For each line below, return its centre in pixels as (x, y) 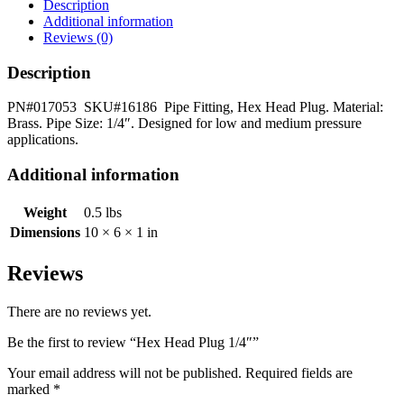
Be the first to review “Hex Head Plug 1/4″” (133, 342)
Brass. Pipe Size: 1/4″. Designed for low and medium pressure (184, 124)
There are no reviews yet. (79, 311)
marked (30, 389)
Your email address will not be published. (124, 372)
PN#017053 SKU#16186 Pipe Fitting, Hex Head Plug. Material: (195, 107)
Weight (45, 212)
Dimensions (45, 232)
